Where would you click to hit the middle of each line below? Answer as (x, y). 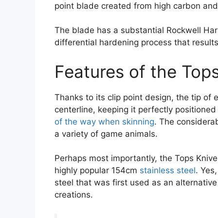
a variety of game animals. (106, 134)
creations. (74, 195)
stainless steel (168, 171)
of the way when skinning (104, 121)
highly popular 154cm (97, 171)
